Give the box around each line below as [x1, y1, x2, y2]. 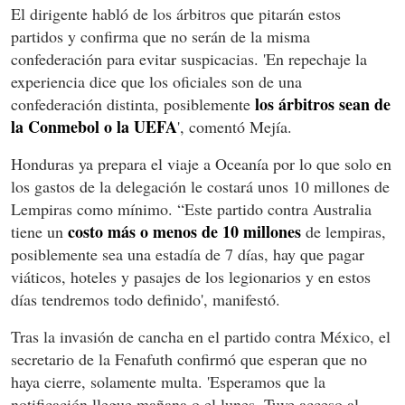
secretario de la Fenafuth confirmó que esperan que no [11, 347, 367, 370]
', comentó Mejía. [177, 115, 292, 137]
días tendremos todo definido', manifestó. [11, 287, 280, 310]
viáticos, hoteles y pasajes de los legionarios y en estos [11, 265, 371, 287]
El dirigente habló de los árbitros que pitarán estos [11, 2, 341, 24]
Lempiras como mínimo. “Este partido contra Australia [11, 197, 372, 220]
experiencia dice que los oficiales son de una [11, 70, 302, 92]
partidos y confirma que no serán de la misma [11, 24, 310, 47]
